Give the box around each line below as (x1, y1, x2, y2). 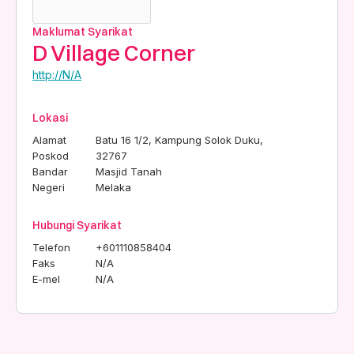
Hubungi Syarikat (32, 217, 122, 232)
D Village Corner (32, 39, 195, 66)
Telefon (32, 240, 70, 254)
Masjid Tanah (96, 164, 162, 178)
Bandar (32, 164, 68, 178)
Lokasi (32, 110, 68, 125)
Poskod (32, 149, 69, 162)
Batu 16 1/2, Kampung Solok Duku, (96, 133, 263, 146)
